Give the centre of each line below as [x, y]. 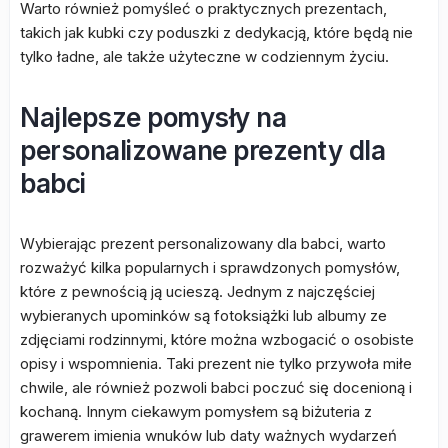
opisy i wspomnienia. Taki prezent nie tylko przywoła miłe [216, 363]
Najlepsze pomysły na [153, 117]
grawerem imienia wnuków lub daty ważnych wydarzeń [208, 435]
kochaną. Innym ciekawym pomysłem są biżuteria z [196, 411]
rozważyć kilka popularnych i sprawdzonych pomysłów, [210, 267]
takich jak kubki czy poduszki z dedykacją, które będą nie [216, 32]
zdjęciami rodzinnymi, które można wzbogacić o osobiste [217, 339]
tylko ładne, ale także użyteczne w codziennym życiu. [204, 56]
